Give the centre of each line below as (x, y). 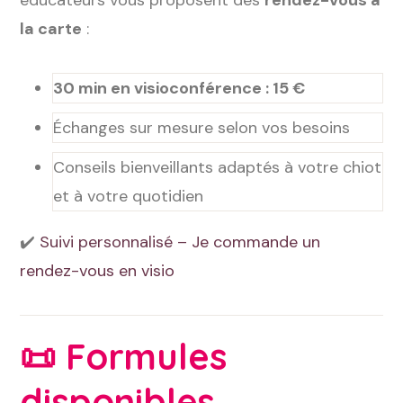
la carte (51, 29)
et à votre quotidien (129, 196)
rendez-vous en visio (98, 271)
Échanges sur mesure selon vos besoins (202, 128)
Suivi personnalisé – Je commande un (180, 242)
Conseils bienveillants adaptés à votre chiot (218, 167)
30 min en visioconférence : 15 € (179, 88)
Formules (146, 356)
